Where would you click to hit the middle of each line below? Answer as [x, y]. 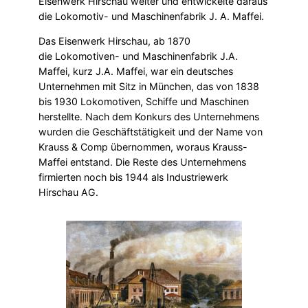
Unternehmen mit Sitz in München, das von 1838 [149, 86]
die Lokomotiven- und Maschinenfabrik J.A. [138, 56]
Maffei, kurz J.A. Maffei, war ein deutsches [136, 71]
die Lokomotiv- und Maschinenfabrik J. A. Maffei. [151, 16]
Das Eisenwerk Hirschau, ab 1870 [114, 41]
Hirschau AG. [68, 192]
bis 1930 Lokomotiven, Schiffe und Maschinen [144, 101]
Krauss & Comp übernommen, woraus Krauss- [143, 146]
